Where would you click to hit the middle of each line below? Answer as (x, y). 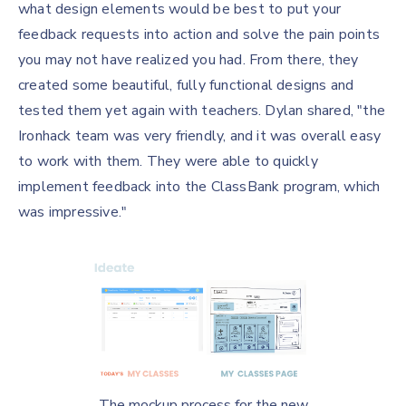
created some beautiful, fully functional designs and (186, 85)
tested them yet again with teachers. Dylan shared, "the (202, 111)
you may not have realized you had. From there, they (188, 60)
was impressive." (73, 212)
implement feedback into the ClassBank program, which (199, 187)
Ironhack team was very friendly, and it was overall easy (200, 136)
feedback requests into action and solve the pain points (199, 34)
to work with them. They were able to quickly (168, 161)
